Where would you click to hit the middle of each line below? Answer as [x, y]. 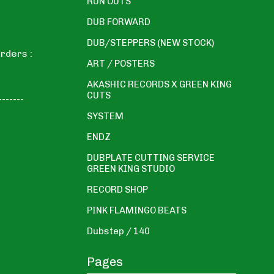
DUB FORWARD [119, 22]
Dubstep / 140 [118, 231]
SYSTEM [105, 116]
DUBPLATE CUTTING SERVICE [151, 157]
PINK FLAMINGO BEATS [137, 210]
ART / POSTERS [121, 63]
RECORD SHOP [117, 189]
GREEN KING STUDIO [131, 168]
